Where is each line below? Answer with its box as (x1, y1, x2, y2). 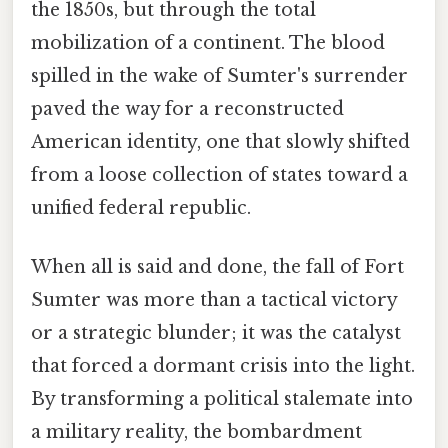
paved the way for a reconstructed (31, 98, 344, 121)
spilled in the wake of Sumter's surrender (31, 65, 408, 88)
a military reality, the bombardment (31, 421, 362, 444)
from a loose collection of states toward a (31, 164, 408, 187)
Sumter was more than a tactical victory (31, 289, 397, 312)
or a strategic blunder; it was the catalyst (31, 322, 401, 345)
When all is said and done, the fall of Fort (31, 256, 404, 279)
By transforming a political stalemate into (31, 388, 413, 411)
